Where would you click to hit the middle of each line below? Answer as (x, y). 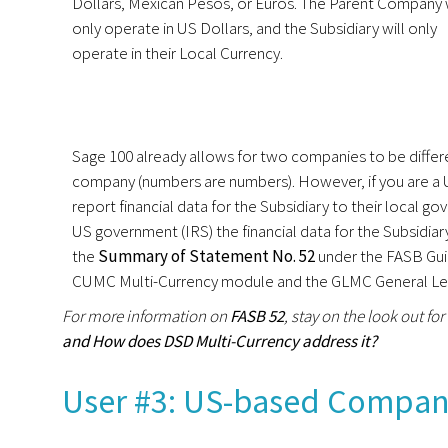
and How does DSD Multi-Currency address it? (219, 341)
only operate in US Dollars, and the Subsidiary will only (254, 27)
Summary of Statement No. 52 (205, 256)
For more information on (146, 316)
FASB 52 (257, 316)
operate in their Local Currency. (177, 52)
